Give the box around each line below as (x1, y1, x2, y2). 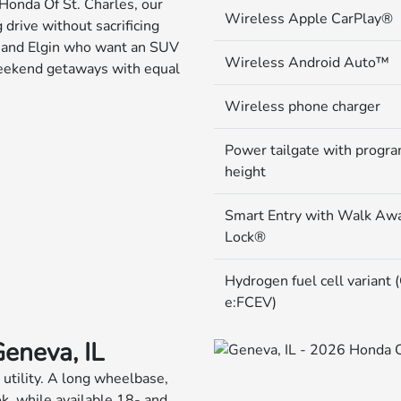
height (224, 162, 266, 183)
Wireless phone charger (224, 97, 380, 117)
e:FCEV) (224, 293, 277, 313)
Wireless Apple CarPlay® (224, 9, 393, 30)
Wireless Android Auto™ (224, 53, 389, 73)
